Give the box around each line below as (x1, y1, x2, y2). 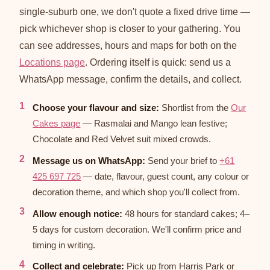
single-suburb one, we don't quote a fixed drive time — (19, 7, 250, 17)
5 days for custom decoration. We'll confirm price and (33, 224, 242, 234)
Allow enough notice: (33, 208, 123, 219)
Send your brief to (145, 155, 220, 166)
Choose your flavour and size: (33, 102, 160, 113)
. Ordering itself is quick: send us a (85, 57, 231, 68)
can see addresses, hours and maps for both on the (19, 40, 237, 51)
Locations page (19, 57, 85, 68)
